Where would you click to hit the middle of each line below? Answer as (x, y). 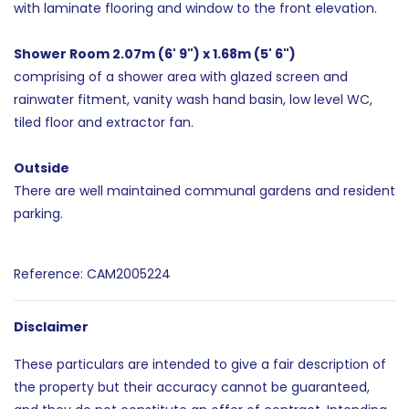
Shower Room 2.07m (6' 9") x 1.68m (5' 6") (155, 53)
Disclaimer (51, 326)
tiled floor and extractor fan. (104, 122)
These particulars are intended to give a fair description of (200, 364)
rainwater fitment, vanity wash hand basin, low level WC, (193, 99)
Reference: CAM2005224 (92, 273)
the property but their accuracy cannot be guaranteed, (192, 387)
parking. (38, 213)
